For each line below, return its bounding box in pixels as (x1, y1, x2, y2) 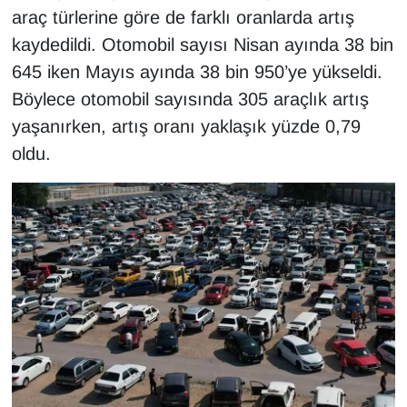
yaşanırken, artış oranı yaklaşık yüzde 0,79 (11, 115, 361, 136)
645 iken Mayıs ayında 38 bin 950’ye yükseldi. (11, 61, 382, 82)
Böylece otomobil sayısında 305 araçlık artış (11, 88, 369, 109)
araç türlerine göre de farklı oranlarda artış (11, 6, 354, 27)
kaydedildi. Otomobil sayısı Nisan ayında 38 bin (11, 34, 393, 55)
